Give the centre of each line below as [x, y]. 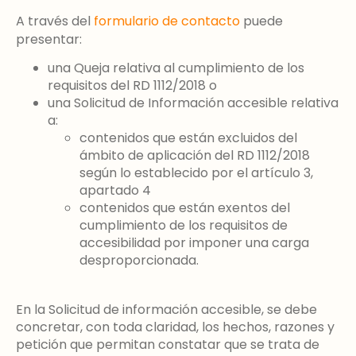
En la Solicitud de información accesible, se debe [166, 310]
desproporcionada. [139, 261]
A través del [55, 21]
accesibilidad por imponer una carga [194, 243]
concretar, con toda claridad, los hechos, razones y [175, 327]
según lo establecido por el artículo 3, [196, 173]
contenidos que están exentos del [185, 208]
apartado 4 [115, 191]
